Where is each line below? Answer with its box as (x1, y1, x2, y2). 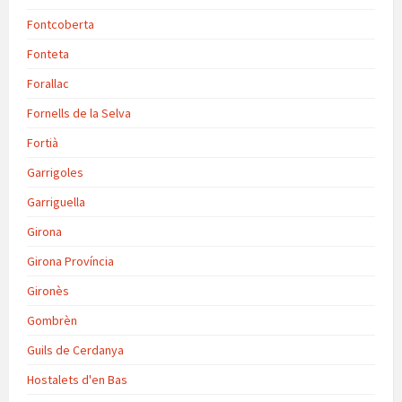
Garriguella (27, 194, 85, 211)
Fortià (27, 135, 58, 152)
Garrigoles (27, 164, 83, 181)
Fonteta (27, 46, 69, 63)
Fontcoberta (27, 16, 94, 33)
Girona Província (27, 253, 114, 270)
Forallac (27, 75, 69, 92)
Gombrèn (27, 312, 77, 329)
